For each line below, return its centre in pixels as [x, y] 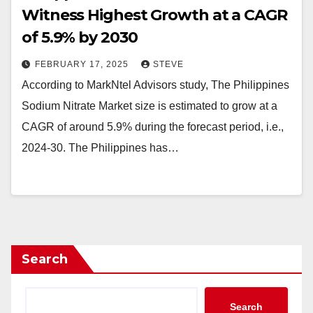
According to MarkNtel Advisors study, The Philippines [155, 85]
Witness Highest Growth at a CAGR [154, 15]
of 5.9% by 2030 [80, 37]
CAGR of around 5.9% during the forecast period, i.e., [153, 127]
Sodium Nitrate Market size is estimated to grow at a [150, 106]
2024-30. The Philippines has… [100, 148]
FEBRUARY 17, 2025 [83, 64]
